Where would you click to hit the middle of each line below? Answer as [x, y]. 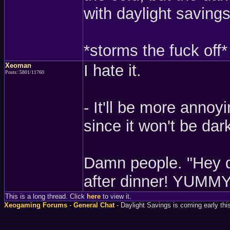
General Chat [94, 205]
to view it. [116, 196]
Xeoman [18, 65]
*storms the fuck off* [156, 51]
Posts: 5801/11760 [25, 72]
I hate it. [112, 71]
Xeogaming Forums [36, 205]
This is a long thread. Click [46, 196]
